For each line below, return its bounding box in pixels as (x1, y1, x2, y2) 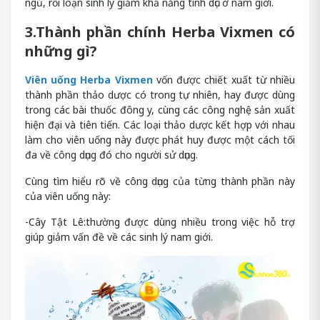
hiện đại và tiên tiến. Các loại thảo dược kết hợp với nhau (25, 117, 295, 131)
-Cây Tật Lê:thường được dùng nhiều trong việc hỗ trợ (25, 215, 295, 229)
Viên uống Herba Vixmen (25, 72, 153, 86)
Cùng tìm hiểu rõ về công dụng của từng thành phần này (25, 174, 295, 188)
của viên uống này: (25, 189, 111, 203)
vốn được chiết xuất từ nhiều (156, 72, 296, 86)
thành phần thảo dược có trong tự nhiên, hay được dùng (25, 87, 295, 101)
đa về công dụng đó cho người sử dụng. (25, 147, 198, 161)
